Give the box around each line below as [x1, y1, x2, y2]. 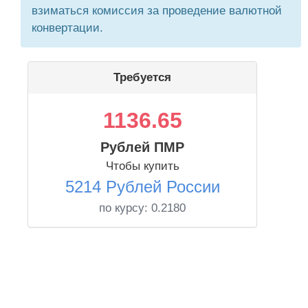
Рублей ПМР [100, 140, 184, 155]
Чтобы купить [105, 159, 179, 173]
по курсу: [99, 201, 151, 214]
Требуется [113, 71, 171, 84]
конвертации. [32, 21, 103, 34]
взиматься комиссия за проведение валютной [32, 4, 282, 17]
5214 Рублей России [65, 177, 220, 196]
